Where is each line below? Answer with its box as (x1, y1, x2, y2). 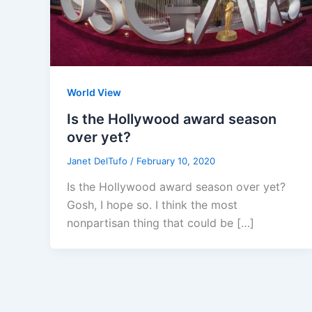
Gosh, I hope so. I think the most (67, 198, 237, 212)
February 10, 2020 (136, 155, 215, 166)
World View (67, 86, 121, 99)
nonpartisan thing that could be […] (67, 216, 254, 231)
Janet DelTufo (67, 155, 130, 166)
